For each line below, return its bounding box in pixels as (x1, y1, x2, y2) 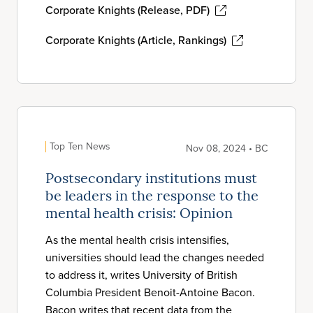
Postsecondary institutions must (45, 173, 257, 187)
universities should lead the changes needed (45, 249, 264, 265)
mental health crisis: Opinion (45, 208, 233, 221)
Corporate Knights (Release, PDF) (45, 2, 210, 18)
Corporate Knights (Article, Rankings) (45, 32, 226, 48)
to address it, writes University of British (45, 267, 238, 283)
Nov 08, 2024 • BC (186, 141, 268, 156)
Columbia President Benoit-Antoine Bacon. (45, 284, 255, 300)
